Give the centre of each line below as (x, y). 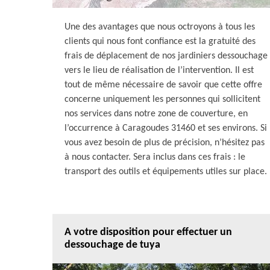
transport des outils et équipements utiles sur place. (166, 172)
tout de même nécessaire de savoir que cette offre (163, 85)
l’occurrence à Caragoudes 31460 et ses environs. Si (166, 128)
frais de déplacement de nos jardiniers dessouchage (166, 56)
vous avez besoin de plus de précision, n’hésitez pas (165, 143)
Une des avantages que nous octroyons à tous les (160, 27)
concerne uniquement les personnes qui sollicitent (162, 99)
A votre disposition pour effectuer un (148, 232)
